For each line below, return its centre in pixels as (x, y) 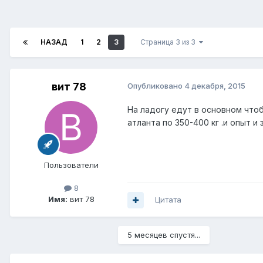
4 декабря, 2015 (215, 86)
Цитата (168, 200)
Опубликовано (156, 86)
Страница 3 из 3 (170, 42)
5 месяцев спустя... (164, 235)
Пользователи (71, 165)
